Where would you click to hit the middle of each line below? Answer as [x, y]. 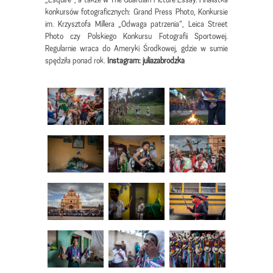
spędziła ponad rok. [76, 60]
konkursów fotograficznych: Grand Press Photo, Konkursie [136, 12]
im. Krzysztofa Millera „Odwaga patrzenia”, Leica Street [136, 24]
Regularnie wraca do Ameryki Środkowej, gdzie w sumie [136, 48]
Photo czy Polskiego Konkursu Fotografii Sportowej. [136, 36]
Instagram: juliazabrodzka [146, 60]
